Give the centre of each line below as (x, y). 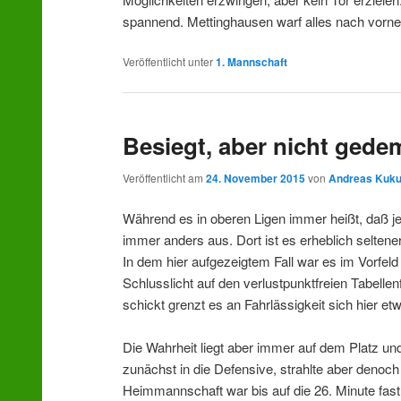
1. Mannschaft (252, 62)
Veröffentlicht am (165, 177)
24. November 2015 (256, 178)
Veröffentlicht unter (168, 62)
